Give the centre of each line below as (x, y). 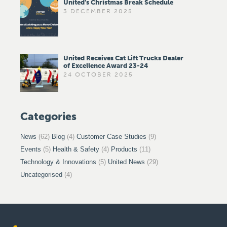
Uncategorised (41, 175)
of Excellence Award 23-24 (106, 66)
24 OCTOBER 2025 (98, 74)
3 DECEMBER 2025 (98, 11)
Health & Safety (76, 149)
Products (124, 149)
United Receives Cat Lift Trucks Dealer (123, 58)
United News (126, 162)
